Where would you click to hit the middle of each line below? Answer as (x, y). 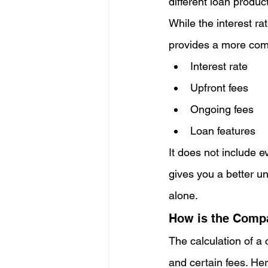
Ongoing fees (222, 109)
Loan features (223, 131)
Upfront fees (219, 88)
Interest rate (219, 66)
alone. (183, 196)
